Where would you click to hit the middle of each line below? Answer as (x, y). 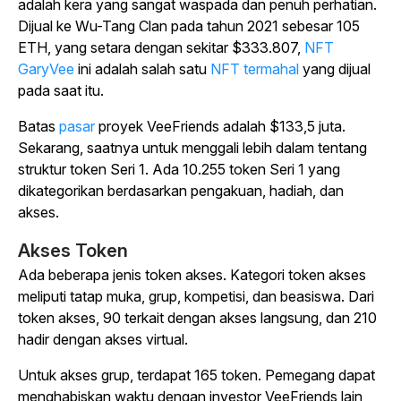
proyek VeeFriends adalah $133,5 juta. (220, 126)
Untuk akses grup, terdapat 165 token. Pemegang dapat (196, 375)
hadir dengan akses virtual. (103, 339)
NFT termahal (255, 69)
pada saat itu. (63, 90)
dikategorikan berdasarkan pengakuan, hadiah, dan (181, 191)
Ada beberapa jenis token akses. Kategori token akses (192, 275)
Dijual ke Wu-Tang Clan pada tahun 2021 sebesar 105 (189, 26)
